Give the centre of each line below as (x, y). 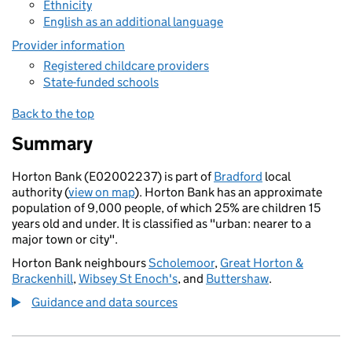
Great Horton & (262, 263)
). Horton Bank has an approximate (228, 192)
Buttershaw (237, 279)
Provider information (68, 45)
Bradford (238, 176)
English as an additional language (133, 22)
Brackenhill (42, 279)
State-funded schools (101, 82)
